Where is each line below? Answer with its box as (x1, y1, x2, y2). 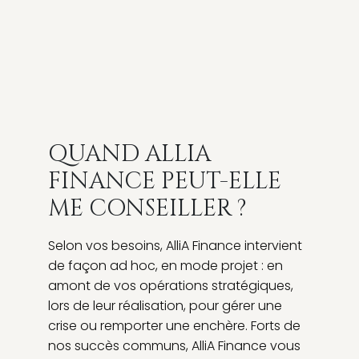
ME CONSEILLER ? (48, 192, 247, 224)
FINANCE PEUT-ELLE (48, 165, 281, 197)
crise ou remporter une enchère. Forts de (48, 316, 301, 335)
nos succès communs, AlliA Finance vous (48, 336, 301, 355)
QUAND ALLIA (48, 138, 211, 170)
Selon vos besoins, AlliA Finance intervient (48, 236, 302, 255)
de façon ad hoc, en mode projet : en (48, 256, 283, 275)
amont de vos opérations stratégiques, (48, 276, 293, 295)
